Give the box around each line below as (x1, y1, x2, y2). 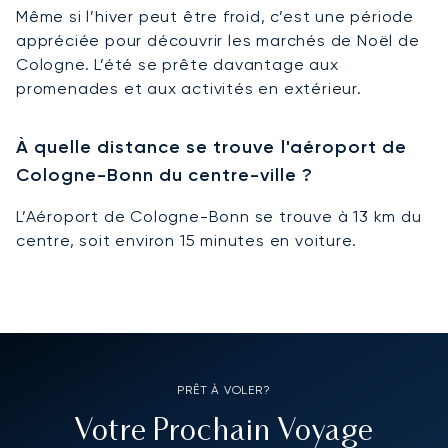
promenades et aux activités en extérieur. (16, 78, 362, 98)
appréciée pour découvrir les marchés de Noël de (16, 30, 420, 50)
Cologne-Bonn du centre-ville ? (16, 163, 314, 186)
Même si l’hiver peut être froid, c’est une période (16, 6, 414, 26)
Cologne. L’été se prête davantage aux (16, 54, 339, 74)
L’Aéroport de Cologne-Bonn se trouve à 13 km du (16, 206, 422, 226)
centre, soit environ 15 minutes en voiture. (16, 230, 357, 250)
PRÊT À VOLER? (177, 382, 271, 397)
